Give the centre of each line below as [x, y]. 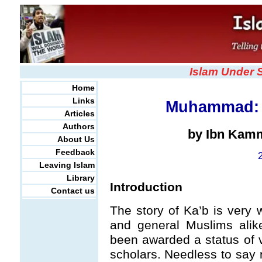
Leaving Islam [67, 165]
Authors [78, 126]
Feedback [75, 152]
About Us [76, 139]
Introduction [146, 187]
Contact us [73, 191]
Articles [79, 113]
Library [80, 178]
